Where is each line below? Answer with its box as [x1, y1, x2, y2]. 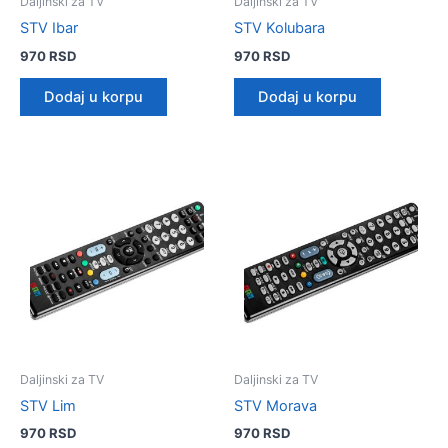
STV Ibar [20, 19, 78, 38]
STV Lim [20, 397, 76, 416]
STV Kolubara [234, 19, 325, 38]
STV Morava [234, 397, 317, 416]
